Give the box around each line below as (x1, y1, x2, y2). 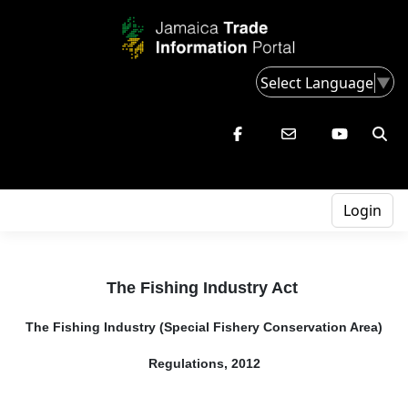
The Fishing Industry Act (106, 279, 302, 298)
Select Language (260, 72, 373, 93)
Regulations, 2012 (148, 356, 260, 372)
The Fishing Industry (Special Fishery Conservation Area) (25, 320, 382, 335)
